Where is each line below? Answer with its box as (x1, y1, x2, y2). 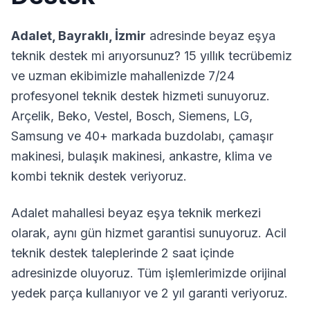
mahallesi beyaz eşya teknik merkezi (48, 206, 261, 220)
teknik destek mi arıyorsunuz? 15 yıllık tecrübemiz (11, 48, 292, 63)
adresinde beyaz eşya (146, 28, 275, 43)
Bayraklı (58, 28, 109, 43)
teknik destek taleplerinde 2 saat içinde (11, 246, 234, 260)
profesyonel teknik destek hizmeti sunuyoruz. (11, 89, 270, 103)
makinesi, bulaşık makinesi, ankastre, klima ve (11, 149, 272, 163)
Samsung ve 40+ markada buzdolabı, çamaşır (11, 129, 273, 143)
